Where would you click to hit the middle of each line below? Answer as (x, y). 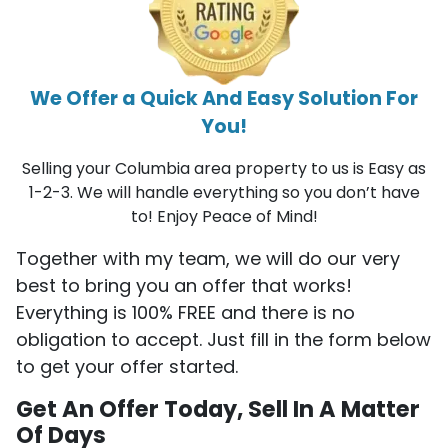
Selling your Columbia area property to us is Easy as (224, 168)
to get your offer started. (127, 366)
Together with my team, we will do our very (208, 258)
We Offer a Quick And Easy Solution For (224, 98)
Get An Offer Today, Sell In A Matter (218, 408)
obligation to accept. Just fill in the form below (223, 339)
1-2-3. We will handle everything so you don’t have (224, 192)
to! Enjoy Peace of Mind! (224, 216)
